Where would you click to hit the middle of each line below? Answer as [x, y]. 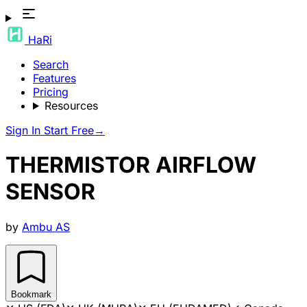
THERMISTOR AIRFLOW [131, 165]
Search [51, 64]
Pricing [51, 92]
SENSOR [50, 192]
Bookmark [31, 294]
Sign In [25, 130]
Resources [71, 106]
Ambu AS [46, 226]
